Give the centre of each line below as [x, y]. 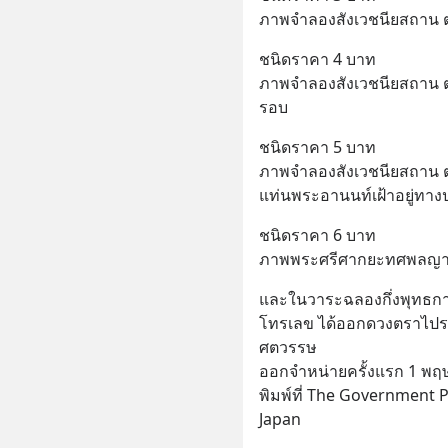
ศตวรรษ [287, 346]
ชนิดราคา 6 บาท [317, 234]
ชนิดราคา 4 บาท [317, 58]
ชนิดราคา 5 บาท [317, 146]
